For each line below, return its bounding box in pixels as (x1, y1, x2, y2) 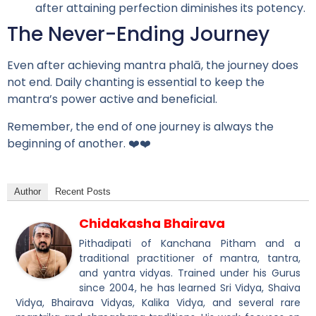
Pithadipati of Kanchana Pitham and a (79, 236, 300, 251)
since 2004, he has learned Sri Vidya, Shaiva (79, 281, 300, 296)
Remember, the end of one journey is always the (7, 118, 274, 135)
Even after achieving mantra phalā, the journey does (7, 57, 298, 74)
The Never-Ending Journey (7, 20, 269, 49)
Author (14, 186, 41, 197)
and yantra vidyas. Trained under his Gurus (79, 266, 300, 281)
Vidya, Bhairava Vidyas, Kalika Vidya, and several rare (16, 296, 300, 310)
